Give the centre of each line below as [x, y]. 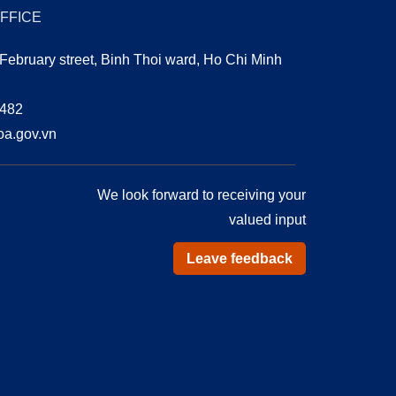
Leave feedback [240, 259]
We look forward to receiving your [202, 195]
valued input [267, 220]
